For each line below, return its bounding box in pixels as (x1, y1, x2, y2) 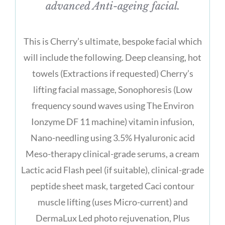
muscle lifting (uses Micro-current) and (37, 196, 188, 207)
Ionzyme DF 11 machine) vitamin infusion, (31, 116, 194, 127)
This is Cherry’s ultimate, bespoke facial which (23, 35, 202, 47)
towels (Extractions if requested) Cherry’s (32, 67, 193, 79)
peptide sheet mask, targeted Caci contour (31, 180, 194, 191)
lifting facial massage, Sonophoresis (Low (33, 83, 192, 95)
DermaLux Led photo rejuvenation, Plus (35, 212, 190, 223)
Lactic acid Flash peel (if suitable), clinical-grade (21, 164, 204, 175)
